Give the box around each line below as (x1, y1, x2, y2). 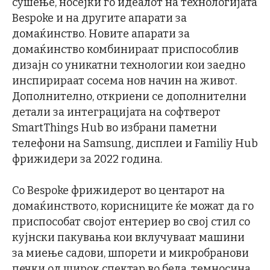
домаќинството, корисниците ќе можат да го (12, 199, 254, 213)
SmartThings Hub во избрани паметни (12, 121, 217, 134)
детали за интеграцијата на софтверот (12, 105, 221, 119)
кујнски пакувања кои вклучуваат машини (12, 231, 245, 244)
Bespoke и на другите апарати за (12, 11, 187, 25)
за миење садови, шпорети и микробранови (12, 246, 249, 260)
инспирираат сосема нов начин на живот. (12, 74, 237, 87)
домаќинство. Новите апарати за (12, 27, 190, 40)
